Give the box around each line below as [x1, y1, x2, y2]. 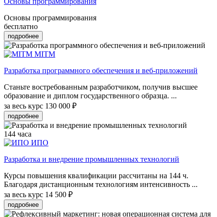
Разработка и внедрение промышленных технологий [4, 155, 179, 163]
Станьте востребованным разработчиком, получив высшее [4, 82, 198, 91]
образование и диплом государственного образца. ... [4, 91, 177, 100]
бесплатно [4, 22, 38, 31]
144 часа [4, 129, 31, 138]
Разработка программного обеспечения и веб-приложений [4, 66, 198, 75]
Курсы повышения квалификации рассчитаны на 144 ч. [4, 171, 188, 180]
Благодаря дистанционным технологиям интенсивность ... [4, 180, 198, 188]
